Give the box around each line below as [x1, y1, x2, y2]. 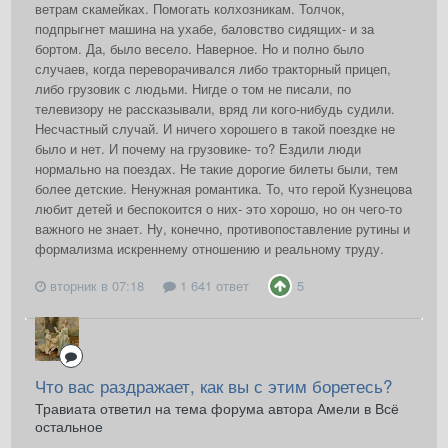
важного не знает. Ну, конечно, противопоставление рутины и [35, 219, 410, 239]
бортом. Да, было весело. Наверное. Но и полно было [35, 39, 364, 59]
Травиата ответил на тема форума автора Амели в [35, 398, 375, 419]
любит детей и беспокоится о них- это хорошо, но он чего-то [35, 199, 402, 219]
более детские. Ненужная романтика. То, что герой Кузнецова [35, 179, 412, 199]
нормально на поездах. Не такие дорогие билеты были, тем [35, 159, 398, 179]
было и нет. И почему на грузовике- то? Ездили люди [35, 139, 361, 159]
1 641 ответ [176, 276, 249, 296]
